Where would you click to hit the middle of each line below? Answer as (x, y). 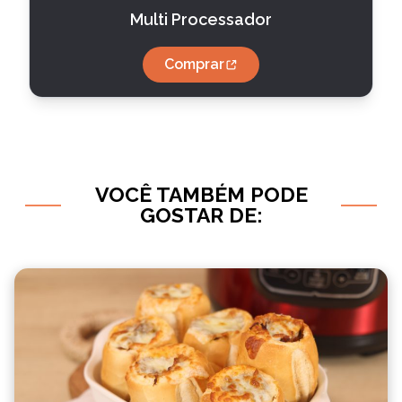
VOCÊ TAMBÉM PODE (201, 194)
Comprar (194, 64)
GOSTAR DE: (201, 215)
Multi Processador (201, 19)
